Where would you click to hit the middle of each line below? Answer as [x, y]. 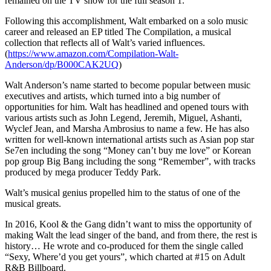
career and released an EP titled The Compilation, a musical [118, 31]
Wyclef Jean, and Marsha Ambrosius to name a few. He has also [127, 128]
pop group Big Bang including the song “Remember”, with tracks [130, 161]
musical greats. [34, 203]
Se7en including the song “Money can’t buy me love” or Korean [128, 150]
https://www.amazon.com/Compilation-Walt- [93, 53]
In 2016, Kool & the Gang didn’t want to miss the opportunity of [128, 224]
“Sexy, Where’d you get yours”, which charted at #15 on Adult [125, 256]
